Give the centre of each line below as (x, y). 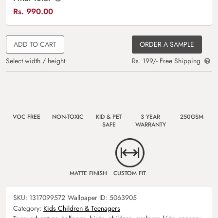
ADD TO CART (35, 45)
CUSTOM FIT (130, 173)
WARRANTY (150, 125)
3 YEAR (150, 117)
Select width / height (36, 61)
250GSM (192, 117)
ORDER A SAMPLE (167, 45)
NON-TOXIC (68, 117)
